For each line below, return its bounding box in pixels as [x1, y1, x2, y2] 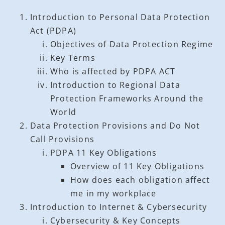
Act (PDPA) [30, 25, 76, 36]
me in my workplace [70, 187, 157, 199]
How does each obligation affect [70, 174, 210, 185]
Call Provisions [30, 133, 94, 145]
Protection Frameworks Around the [50, 92, 204, 104]
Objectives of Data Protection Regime [50, 38, 213, 50]
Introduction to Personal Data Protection [30, 11, 210, 23]
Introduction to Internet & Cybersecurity [30, 201, 207, 212]
